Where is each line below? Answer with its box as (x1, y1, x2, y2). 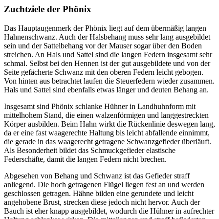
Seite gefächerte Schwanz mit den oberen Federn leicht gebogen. (4, 67, 203, 76)
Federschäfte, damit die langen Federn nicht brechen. (4, 154, 167, 163)
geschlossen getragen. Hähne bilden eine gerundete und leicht (4, 189, 194, 197)
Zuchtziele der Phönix (4, 3, 91, 14)
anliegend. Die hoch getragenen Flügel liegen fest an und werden (4, 180, 204, 189)
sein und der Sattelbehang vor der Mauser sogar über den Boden (4, 41, 202, 50)
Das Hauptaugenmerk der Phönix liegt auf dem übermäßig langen (4, 23, 206, 32)
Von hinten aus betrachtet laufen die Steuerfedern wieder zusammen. (4, 76, 215, 85)
